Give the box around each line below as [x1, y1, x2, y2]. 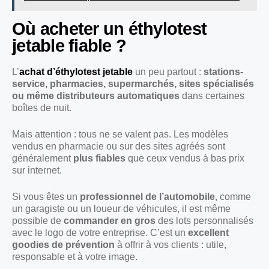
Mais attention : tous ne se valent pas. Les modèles [12, 129, 228, 140]
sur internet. [12, 165, 62, 176]
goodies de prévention [12, 240, 115, 250]
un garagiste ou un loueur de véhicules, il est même [12, 204, 231, 214]
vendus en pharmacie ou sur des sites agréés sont [12, 141, 225, 152]
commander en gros [64, 216, 156, 226]
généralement [12, 153, 73, 164]
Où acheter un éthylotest [12, 19, 207, 39]
